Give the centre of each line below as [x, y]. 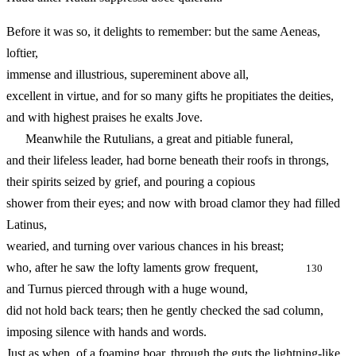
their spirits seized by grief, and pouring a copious [131, 182]
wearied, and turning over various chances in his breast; [145, 246]
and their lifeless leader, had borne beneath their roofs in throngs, [168, 161]
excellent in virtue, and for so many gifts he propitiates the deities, [170, 96]
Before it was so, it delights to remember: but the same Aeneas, [163, 32]
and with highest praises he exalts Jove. [104, 118]
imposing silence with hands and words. [106, 332]
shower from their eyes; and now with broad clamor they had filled [173, 203]
